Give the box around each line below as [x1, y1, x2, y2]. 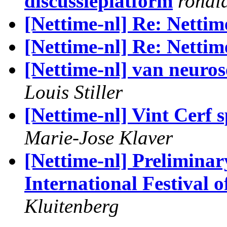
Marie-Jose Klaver [24, 127, 173, 148]
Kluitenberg [24, 195, 119, 217]
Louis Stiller [24, 81, 123, 103]
